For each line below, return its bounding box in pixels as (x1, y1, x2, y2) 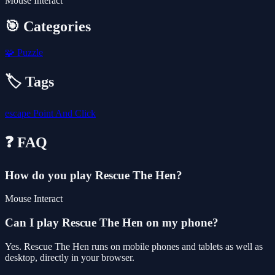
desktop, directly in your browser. (5, 252, 134, 263)
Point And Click (33, 107, 96, 118)
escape (5, 107, 33, 118)
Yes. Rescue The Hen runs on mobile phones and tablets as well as (5, 241, 263, 252)
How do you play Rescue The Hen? (5, 168, 182, 182)
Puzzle (15, 47, 43, 58)
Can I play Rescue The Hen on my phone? (5, 215, 219, 229)
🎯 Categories (5, 18, 91, 34)
